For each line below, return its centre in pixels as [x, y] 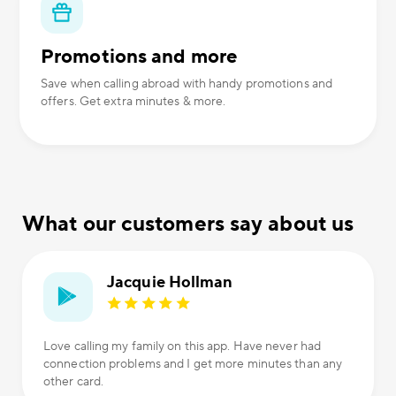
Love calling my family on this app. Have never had [183, 347]
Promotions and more [139, 57]
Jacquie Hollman [170, 283]
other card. [74, 382]
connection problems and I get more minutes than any [193, 365]
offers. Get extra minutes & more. [133, 102]
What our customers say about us [188, 225]
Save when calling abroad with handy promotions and [187, 84]
